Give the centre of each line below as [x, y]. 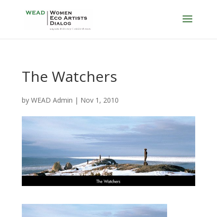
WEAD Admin [52, 100]
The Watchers [69, 76]
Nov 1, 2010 [99, 100]
